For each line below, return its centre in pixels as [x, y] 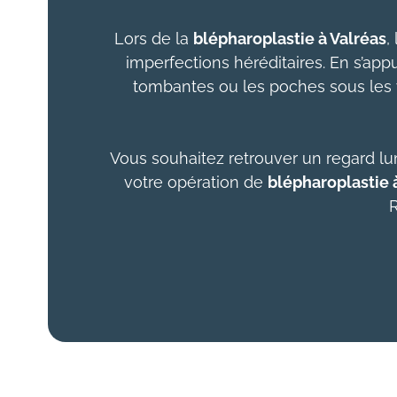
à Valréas [350, 39]
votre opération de [196, 183]
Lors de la [153, 39]
